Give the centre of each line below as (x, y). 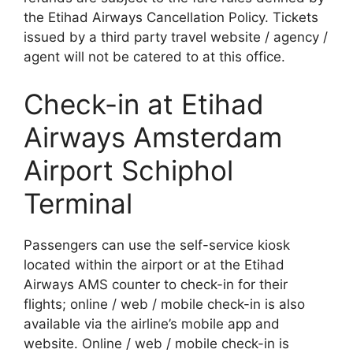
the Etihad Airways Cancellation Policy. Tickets (171, 17)
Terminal (78, 203)
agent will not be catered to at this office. (154, 57)
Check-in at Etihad (144, 104)
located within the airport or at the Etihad (154, 264)
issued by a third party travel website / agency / (176, 37)
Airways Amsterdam (153, 137)
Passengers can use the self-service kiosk (157, 245)
